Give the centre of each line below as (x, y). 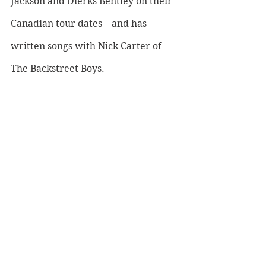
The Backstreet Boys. (59, 69)
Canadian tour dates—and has (80, 24)
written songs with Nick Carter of (87, 46)
